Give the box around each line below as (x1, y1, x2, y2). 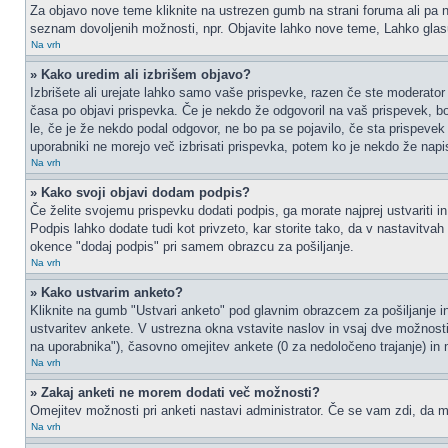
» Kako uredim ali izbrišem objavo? (30, 67, 251, 82)
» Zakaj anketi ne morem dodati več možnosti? (30, 385, 320, 400)
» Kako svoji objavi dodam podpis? (30, 185, 250, 200)
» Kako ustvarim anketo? (30, 285, 183, 300)
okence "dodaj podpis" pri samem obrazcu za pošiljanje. (30, 239, 354, 254)
